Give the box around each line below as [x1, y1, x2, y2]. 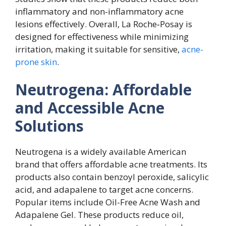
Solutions [15, 116, 84, 137]
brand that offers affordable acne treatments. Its [15, 158, 207, 171]
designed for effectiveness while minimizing [15, 30, 189, 42]
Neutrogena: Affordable [15, 79, 192, 100]
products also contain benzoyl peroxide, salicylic [15, 171, 209, 183]
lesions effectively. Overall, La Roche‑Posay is [15, 18, 192, 30]
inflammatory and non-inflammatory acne [15, 5, 184, 17]
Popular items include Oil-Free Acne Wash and [15, 196, 200, 208]
